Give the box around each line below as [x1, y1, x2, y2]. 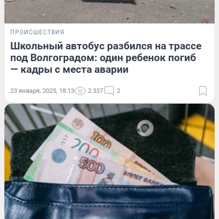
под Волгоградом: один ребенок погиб [10, 51, 196, 64]
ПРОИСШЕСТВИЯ [10, 28, 65, 36]
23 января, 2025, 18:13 [10, 87, 74, 94]
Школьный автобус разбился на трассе [10, 40, 201, 52]
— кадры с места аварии [10, 63, 129, 75]
